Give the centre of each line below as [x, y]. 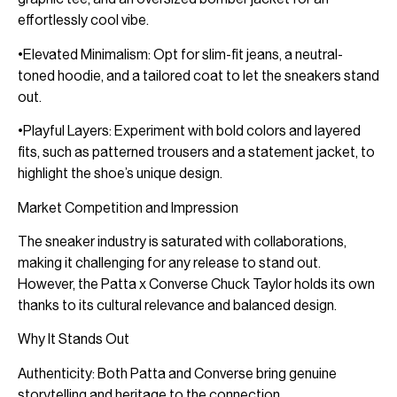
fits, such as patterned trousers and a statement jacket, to [196, 152]
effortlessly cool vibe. [83, 20]
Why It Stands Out [74, 339]
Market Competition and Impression [128, 207]
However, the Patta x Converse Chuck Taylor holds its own [196, 284]
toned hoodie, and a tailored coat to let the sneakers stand [198, 75]
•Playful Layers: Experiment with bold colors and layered [189, 131]
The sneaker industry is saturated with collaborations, [182, 241]
